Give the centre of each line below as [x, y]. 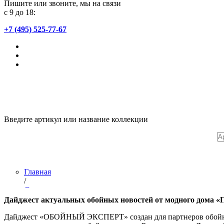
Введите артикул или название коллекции [76, 119]
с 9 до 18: [20, 12]
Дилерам [39, 190]
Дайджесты [43, 208]
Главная [37, 172]
